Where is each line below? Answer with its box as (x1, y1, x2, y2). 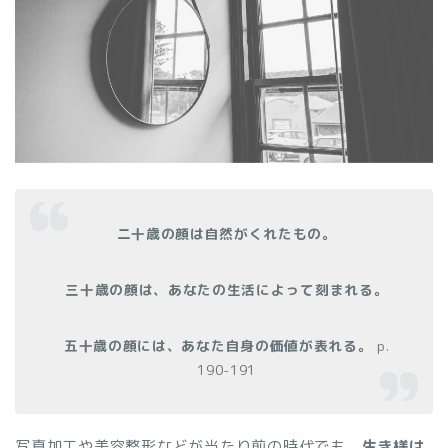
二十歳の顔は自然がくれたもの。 (116, 223, 337, 243)
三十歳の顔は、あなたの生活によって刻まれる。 (65, 279, 389, 299)
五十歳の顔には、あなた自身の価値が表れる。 (64, 335, 373, 355)
